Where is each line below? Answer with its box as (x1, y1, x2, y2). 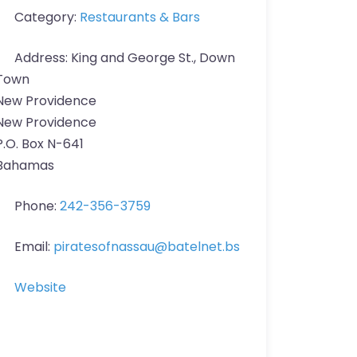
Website (14, 278, 66, 296)
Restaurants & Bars (80, 8, 200, 26)
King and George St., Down (71, 49, 235, 67)
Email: (14, 237, 53, 256)
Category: (14, 8, 80, 26)
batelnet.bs (167, 237, 240, 256)
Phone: (14, 197, 60, 215)
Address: (14, 49, 71, 67)
